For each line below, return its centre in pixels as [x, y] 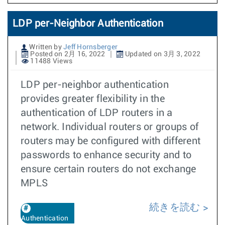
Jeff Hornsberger [90, 47]
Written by [45, 47]
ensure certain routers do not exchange [108, 169]
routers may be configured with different [110, 141]
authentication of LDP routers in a [97, 113]
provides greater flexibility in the [93, 99]
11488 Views [50, 61]
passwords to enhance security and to [106, 155]
